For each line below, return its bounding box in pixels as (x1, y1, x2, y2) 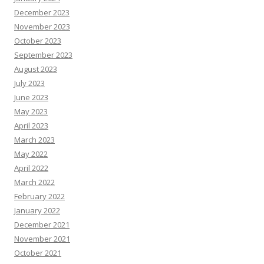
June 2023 (14, 91, 48, 103)
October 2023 (14, 35, 61, 46)
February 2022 (14, 190, 65, 202)
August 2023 (14, 63, 57, 74)
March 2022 (14, 176, 55, 187)
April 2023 (14, 120, 48, 131)
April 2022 (14, 162, 48, 173)
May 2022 (14, 148, 48, 159)
